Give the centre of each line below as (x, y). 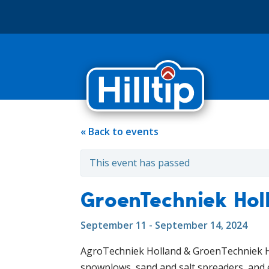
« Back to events (119, 131)
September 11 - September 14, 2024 (164, 225)
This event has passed (140, 163)
